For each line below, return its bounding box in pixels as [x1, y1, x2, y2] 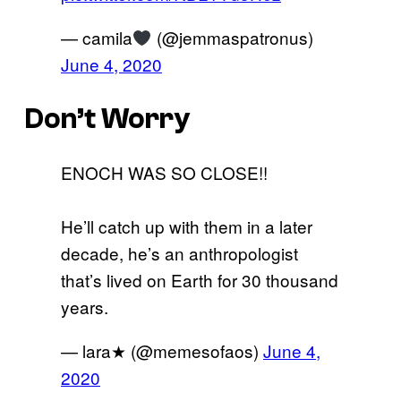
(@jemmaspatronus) [151, 25, 313, 49]
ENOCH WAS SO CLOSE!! [61, 160, 268, 185]
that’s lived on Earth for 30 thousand [61, 268, 338, 293]
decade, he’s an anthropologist [61, 241, 298, 266]
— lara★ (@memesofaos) [61, 338, 263, 363]
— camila [61, 25, 132, 49]
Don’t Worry [25, 102, 191, 135]
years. [61, 294, 108, 320]
